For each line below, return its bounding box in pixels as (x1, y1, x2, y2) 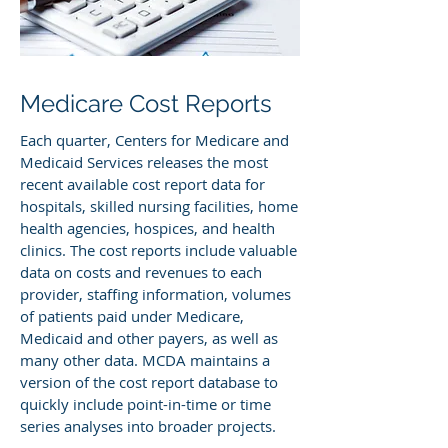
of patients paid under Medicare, (20, 306, 244, 326)
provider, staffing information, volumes (20, 284, 291, 304)
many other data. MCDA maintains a (20, 350, 270, 370)
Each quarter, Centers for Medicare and (20, 130, 289, 150)
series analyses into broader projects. (20, 416, 276, 436)
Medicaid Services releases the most (20, 152, 268, 172)
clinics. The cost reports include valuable (20, 240, 297, 260)
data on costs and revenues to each (20, 262, 262, 282)
